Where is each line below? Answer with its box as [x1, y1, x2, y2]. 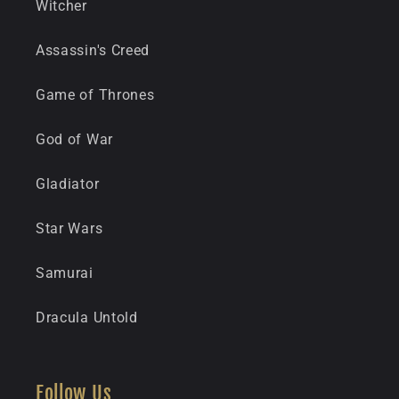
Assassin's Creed [36, 42, 151, 60]
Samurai [36, 265, 94, 282]
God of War [36, 131, 113, 149]
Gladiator [36, 175, 100, 193]
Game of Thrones [36, 86, 155, 104]
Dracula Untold [36, 309, 138, 327]
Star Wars [36, 220, 103, 238]
